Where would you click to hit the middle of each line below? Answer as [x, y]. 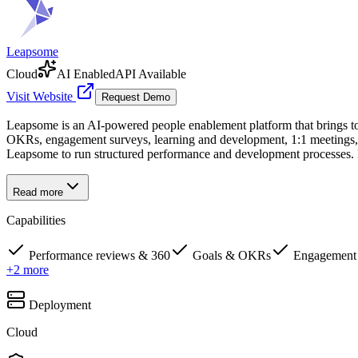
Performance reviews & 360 [99, 256]
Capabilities [36, 221]
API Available [151, 74]
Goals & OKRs [232, 256]
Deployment [60, 305]
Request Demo [136, 97]
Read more [38, 193]
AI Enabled [86, 74]
